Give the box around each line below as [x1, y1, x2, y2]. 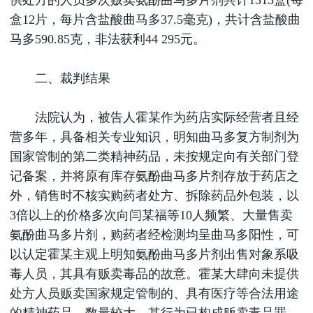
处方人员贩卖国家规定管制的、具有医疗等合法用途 [10, 286, 299, 300]
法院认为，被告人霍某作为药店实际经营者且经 [10, 110, 299, 124]
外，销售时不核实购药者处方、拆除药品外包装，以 [10, 189, 299, 203]
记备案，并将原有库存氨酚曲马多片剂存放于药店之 [10, 169, 299, 183]
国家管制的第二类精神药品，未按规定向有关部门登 [10, 150, 299, 163]
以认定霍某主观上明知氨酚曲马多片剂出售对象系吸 [10, 247, 299, 261]
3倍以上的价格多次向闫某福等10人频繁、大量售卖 [10, 208, 293, 222]
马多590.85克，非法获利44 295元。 [10, 32, 205, 46]
